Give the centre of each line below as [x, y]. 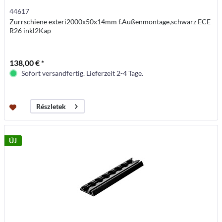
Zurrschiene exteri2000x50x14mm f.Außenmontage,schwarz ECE [110, 22]
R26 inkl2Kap [30, 31]
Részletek [51, 107]
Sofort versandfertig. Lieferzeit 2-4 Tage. [83, 73]
